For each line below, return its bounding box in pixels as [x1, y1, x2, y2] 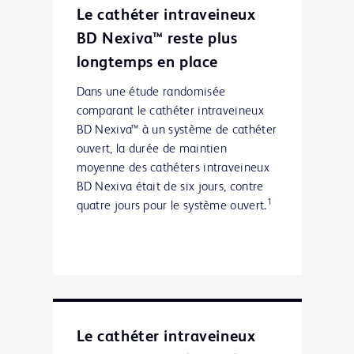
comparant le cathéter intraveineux [76, 104, 264, 118]
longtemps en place [76, 55, 218, 71]
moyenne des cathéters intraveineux [76, 161, 269, 175]
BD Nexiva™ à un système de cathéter [76, 123, 277, 137]
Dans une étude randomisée [76, 85, 226, 99]
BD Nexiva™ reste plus [76, 31, 238, 47]
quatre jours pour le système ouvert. [76, 199, 267, 213]
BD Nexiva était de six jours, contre [76, 180, 264, 194]
